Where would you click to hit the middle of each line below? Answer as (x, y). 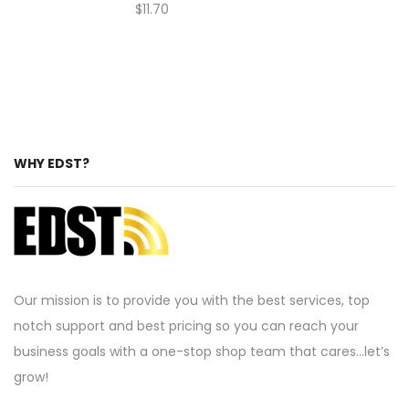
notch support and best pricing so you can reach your (186, 325)
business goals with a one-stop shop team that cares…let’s (202, 351)
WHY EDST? (52, 164)
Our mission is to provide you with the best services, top (192, 300)
